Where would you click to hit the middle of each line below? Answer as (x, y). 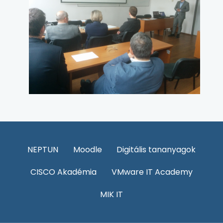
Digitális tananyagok (156, 150)
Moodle (87, 150)
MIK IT (111, 195)
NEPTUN (43, 150)
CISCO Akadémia (64, 172)
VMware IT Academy (152, 172)
